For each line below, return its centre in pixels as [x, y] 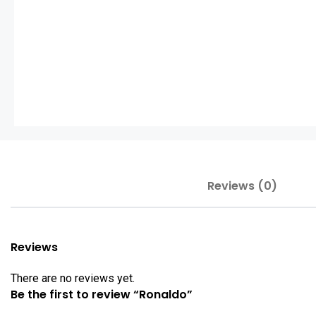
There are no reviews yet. [73, 278]
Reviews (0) [242, 186]
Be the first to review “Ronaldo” [102, 294]
